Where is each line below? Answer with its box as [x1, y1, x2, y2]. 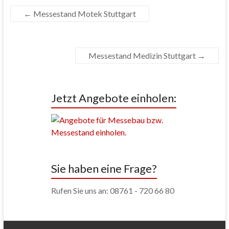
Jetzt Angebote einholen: [51, 90, 176, 105]
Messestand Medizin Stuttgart [88, 50, 198, 60]
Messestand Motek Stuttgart [31, 8, 136, 18]
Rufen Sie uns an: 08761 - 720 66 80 [51, 185, 174, 195]
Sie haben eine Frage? [51, 161, 157, 175]
